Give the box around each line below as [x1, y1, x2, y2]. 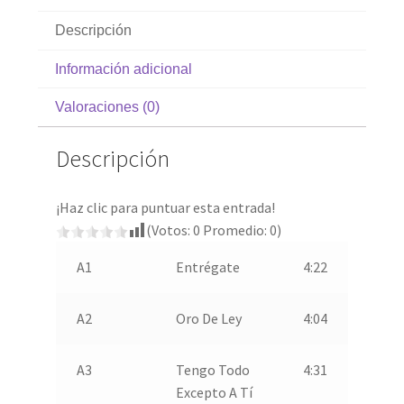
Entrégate [175, 257, 240, 276]
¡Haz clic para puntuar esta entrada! [56, 197, 275, 216]
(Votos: [146, 220, 193, 239]
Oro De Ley [175, 308, 242, 327]
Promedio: [200, 220, 270, 239]
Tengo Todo [175, 360, 250, 379]
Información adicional [55, 60, 193, 77]
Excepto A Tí [175, 382, 252, 401]
